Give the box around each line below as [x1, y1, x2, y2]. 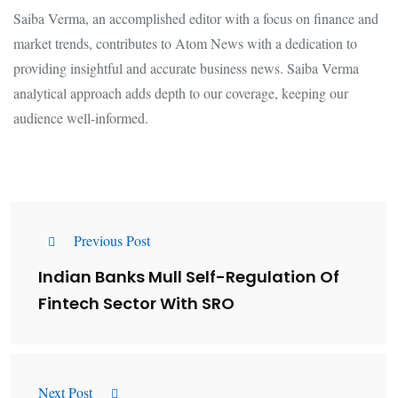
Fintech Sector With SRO [38, 292, 235, 315]
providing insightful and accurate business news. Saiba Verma [13, 58, 359, 77]
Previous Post [74, 230, 150, 250]
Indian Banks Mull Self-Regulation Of [38, 266, 339, 289]
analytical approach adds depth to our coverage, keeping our [13, 83, 348, 102]
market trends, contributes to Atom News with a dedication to [13, 33, 357, 52]
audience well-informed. [13, 107, 148, 127]
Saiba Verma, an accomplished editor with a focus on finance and [13, 8, 378, 28]
